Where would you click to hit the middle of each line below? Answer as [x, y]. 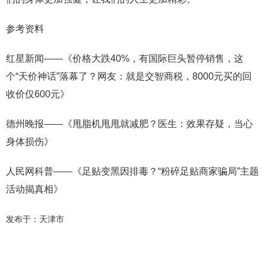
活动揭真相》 [34, 189]
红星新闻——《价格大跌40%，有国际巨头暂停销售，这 [125, 58]
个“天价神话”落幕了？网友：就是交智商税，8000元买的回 [129, 76]
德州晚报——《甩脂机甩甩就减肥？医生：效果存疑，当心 [129, 124]
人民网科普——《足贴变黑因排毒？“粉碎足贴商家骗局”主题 [132, 171]
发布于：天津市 [35, 219]
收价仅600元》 [38, 94]
